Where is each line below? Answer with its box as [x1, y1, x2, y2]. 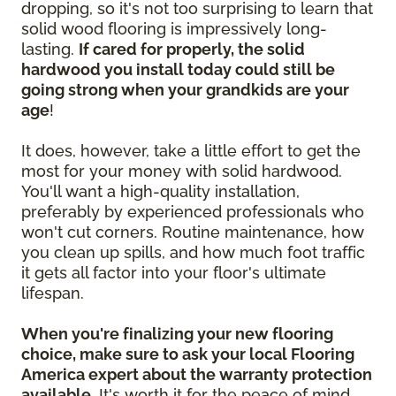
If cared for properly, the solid [79, 40, 305, 59]
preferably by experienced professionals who [21, 202, 364, 222]
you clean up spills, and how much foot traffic [21, 243, 365, 263]
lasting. [21, 40, 79, 59]
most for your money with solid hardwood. [21, 162, 342, 181]
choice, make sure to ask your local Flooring [21, 345, 354, 364]
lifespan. [21, 284, 88, 303]
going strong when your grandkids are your [21, 80, 349, 100]
